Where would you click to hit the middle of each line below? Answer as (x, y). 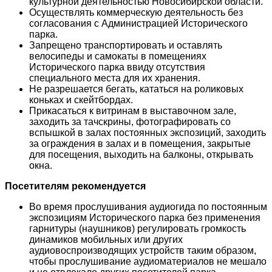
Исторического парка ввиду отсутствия (117, 67)
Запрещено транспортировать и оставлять (126, 45)
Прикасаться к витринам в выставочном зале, (133, 110)
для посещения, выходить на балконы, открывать (141, 154)
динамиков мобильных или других (106, 239)
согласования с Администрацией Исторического (138, 23)
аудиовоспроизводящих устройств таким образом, (143, 250)
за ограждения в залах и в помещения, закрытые (140, 143)
